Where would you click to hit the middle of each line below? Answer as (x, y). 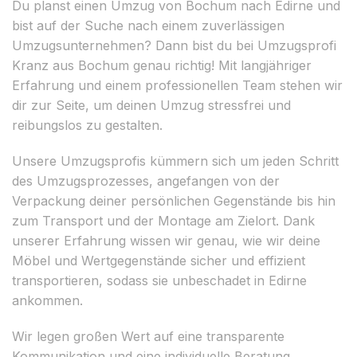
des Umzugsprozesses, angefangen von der (146, 180)
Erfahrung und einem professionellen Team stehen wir (177, 85)
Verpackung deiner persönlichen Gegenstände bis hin (174, 200)
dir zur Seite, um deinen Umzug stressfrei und (151, 105)
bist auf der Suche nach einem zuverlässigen (148, 25)
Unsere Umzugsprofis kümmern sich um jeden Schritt (175, 161)
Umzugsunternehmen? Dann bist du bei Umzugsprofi (174, 45)
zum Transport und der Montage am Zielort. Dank (163, 220)
